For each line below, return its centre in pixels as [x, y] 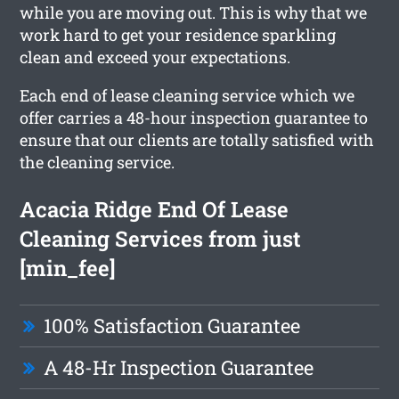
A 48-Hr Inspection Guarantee [179, 367]
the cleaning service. [98, 162]
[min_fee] [68, 268]
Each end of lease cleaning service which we [187, 95]
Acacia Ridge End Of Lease [155, 209]
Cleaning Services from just [161, 238]
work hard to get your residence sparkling [178, 34]
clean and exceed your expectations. [155, 57]
